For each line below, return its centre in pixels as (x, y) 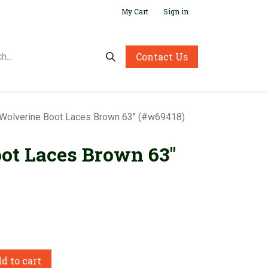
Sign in (176, 11)
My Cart (135, 11)
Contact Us (162, 57)
